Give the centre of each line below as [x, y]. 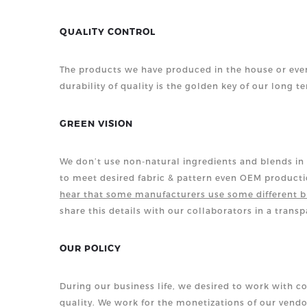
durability [84, 86]
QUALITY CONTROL [108, 32]
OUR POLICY [90, 248]
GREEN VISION [96, 123]
